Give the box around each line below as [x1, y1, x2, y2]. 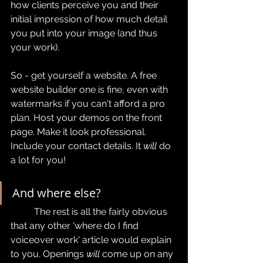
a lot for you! [11, 154, 66, 166]
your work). [11, 42, 59, 53]
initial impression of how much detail [11, 14, 170, 25]
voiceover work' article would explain [11, 234, 174, 246]
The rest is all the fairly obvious [11, 206, 34, 218]
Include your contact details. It [11, 140, 143, 152]
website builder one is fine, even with [11, 84, 170, 96]
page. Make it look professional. [11, 126, 149, 138]
